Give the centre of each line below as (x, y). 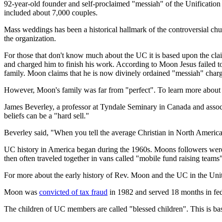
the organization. (30, 38)
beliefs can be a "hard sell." (47, 115)
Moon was (22, 192)
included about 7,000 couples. (51, 12)
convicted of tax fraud (73, 192)
